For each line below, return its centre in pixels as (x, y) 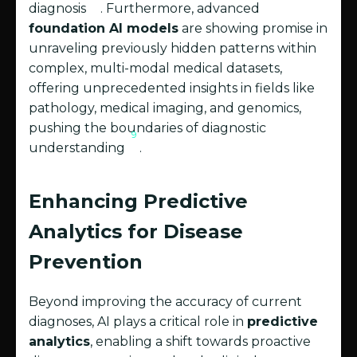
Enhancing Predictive (138, 202)
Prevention (86, 262)
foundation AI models (104, 29)
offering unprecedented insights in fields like (172, 88)
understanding (78, 148)
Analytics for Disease (136, 232)
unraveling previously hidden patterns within (173, 49)
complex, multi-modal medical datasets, (155, 69)
